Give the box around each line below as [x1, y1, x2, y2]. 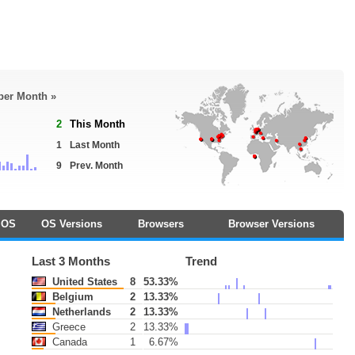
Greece [49, 321, 86, 333]
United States [49, 276, 118, 288]
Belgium [49, 291, 94, 303]
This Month [70, 118, 125, 130]
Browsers [137, 218, 184, 230]
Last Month [70, 139, 120, 151]
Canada [49, 336, 88, 348]
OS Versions [40, 218, 102, 230]
